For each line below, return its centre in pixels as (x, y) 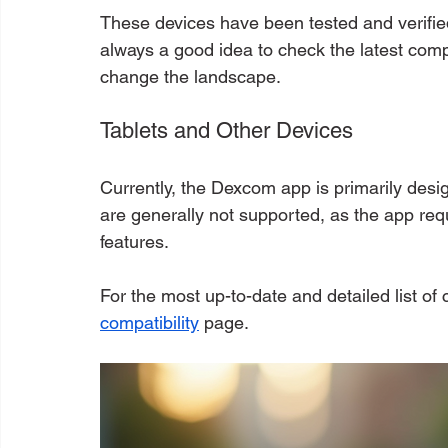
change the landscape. (190, 76)
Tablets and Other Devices (226, 130)
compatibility (149, 322)
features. (134, 241)
